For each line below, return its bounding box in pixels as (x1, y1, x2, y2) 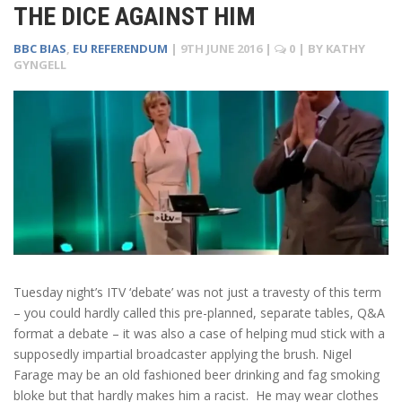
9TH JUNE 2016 (180, 39, 262, 57)
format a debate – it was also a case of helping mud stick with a (13, 325, 385, 343)
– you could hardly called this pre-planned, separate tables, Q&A (13, 304, 385, 322)
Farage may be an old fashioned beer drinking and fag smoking (13, 366, 380, 384)
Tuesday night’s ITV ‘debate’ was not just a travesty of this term (13, 284, 381, 301)
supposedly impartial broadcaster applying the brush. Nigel (13, 345, 352, 363)
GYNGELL (13, 56, 66, 73)
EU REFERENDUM (73, 39, 168, 57)
